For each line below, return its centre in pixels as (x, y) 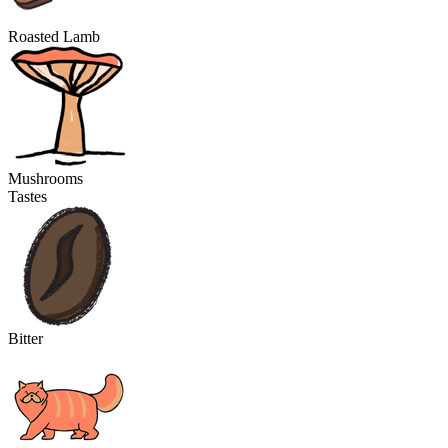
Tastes (27, 196)
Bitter (25, 338)
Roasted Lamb (54, 36)
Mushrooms (45, 178)
